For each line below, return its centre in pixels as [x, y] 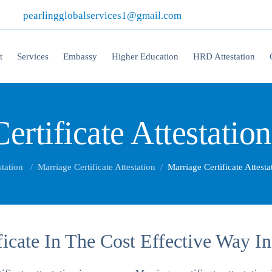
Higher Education [145, 56]
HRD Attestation [224, 56]
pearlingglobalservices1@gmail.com [102, 15]
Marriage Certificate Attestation [96, 167]
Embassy [80, 56]
